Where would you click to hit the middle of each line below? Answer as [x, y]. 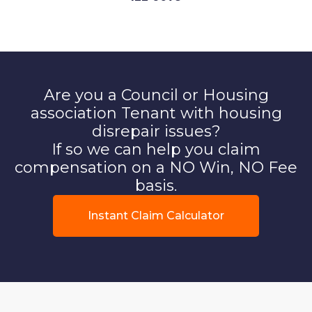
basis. [156, 185]
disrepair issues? [156, 131]
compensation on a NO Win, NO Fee [156, 167]
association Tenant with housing [156, 113]
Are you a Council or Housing [156, 95]
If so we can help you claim [156, 149]
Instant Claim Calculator [156, 215]
